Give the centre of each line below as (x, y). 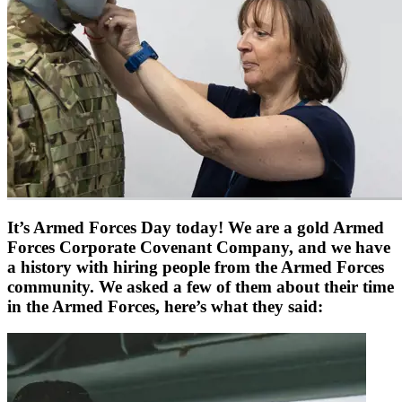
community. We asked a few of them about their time (201, 286)
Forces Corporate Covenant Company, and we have (199, 247)
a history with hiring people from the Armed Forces (196, 267)
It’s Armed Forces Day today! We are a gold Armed (196, 227)
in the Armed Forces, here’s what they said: (165, 306)
